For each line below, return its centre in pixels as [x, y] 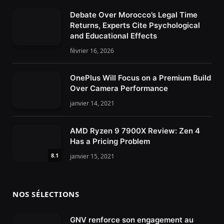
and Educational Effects [113, 35]
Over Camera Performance [119, 88]
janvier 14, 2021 [92, 103]
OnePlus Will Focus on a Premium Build [140, 77]
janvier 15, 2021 [92, 156]
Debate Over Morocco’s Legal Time [134, 14]
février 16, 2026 [92, 50]
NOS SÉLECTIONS [46, 194]
